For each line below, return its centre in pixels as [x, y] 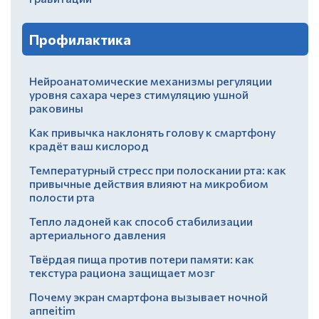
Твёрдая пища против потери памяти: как [142, 258]
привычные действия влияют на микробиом [149, 183]
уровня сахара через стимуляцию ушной [139, 94]
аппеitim [52, 310]
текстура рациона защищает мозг [122, 272]
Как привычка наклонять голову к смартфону [152, 132]
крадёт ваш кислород [89, 145]
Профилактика [80, 40]
